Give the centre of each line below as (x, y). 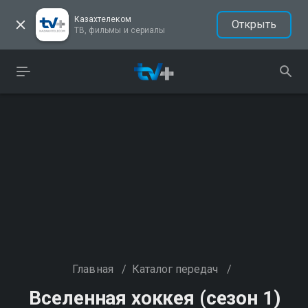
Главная (93, 269)
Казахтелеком (103, 19)
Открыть (254, 24)
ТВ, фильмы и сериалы (120, 30)
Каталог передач (175, 269)
